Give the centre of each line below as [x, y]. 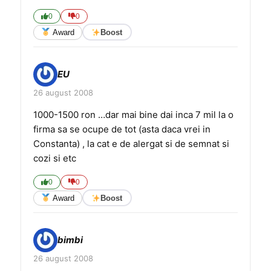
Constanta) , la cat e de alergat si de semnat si [131, 144]
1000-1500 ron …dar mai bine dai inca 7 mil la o [133, 115]
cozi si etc [55, 158]
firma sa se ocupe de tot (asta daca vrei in [122, 129]
